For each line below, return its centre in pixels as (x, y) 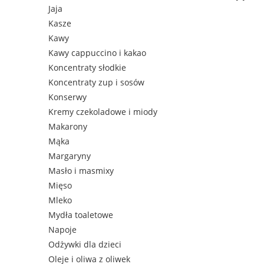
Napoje (62, 230)
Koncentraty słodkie (87, 68)
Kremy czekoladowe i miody (103, 112)
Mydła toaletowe (81, 215)
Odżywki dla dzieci (85, 245)
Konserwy (67, 97)
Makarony (68, 127)
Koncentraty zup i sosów (96, 82)
